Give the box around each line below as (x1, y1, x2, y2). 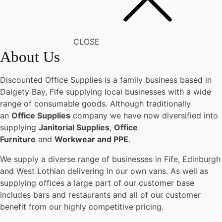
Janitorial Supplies (39, 122, 110, 132)
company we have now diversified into (70, 111, 218, 120)
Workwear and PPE (55, 134, 128, 144)
